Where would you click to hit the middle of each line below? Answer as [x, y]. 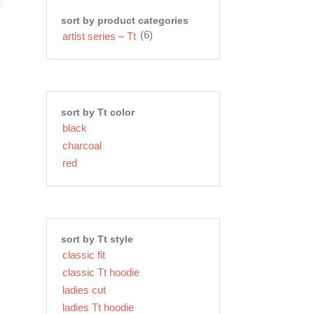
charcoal [82, 145]
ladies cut [84, 289]
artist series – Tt [100, 36]
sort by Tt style [97, 239]
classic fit [84, 254]
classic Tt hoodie [101, 272]
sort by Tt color [98, 112]
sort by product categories [125, 20]
